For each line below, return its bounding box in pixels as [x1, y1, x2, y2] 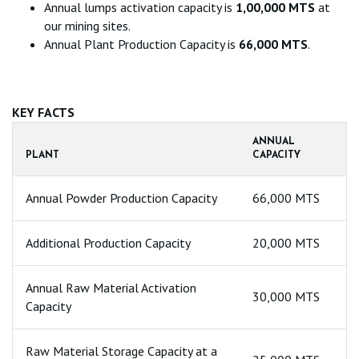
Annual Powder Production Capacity [26, 190, 217, 206]
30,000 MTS [252, 288, 320, 305]
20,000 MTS [252, 235, 320, 251]
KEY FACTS [12, 104, 75, 120]
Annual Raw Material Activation [26, 280, 196, 296]
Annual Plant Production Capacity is [44, 36, 239, 52]
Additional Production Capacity [26, 235, 191, 251]
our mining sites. [44, 18, 131, 34]
